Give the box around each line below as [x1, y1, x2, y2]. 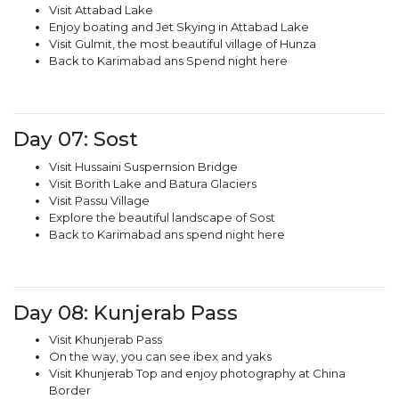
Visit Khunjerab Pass [49, 332, 162, 347]
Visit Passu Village [49, 192, 150, 208]
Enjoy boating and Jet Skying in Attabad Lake [49, 20, 309, 35]
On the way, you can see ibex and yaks [49, 349, 272, 364]
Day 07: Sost [13, 126, 138, 152]
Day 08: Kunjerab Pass [13, 299, 238, 325]
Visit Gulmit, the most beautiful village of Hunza [49, 37, 316, 52]
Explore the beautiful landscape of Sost [49, 209, 275, 224]
